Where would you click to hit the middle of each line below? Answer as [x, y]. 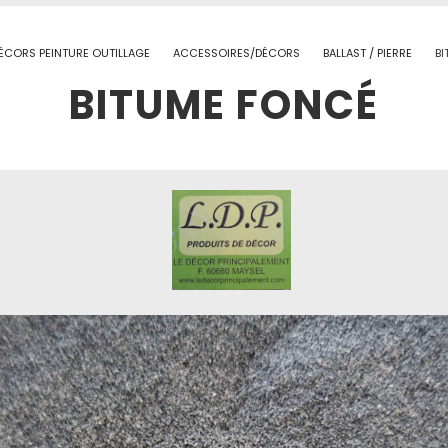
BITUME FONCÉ [224, 105]
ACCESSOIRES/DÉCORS [236, 53]
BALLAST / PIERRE [367, 53]
